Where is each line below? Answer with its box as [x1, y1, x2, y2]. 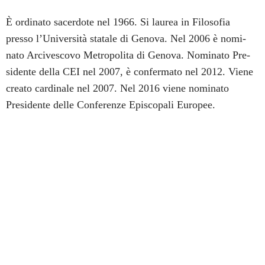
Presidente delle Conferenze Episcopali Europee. [6, 98, 215, 111]
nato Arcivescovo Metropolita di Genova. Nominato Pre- [6, 49, 250, 61]
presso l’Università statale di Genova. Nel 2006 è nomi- [6, 32, 246, 44]
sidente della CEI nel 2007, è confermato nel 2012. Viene [6, 65, 253, 77]
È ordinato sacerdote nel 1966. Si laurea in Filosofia [6, 15, 230, 28]
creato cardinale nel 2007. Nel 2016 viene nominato [6, 82, 229, 94]
